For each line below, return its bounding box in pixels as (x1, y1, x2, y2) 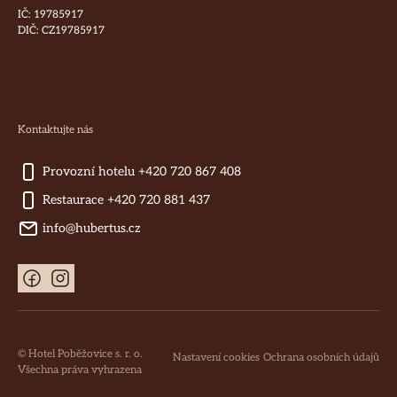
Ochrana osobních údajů (263, 351, 379, 364)
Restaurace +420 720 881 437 (39, 192, 210, 207)
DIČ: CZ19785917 (18, 24, 105, 37)
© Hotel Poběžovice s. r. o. (18, 347, 143, 361)
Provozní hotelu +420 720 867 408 (39, 164, 241, 179)
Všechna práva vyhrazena (18, 363, 142, 377)
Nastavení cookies (173, 351, 260, 364)
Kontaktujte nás (18, 123, 93, 136)
